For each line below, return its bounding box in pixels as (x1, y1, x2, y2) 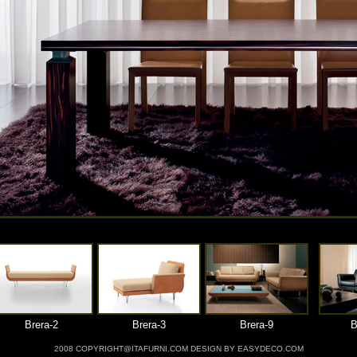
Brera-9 (240, 319, 273, 331)
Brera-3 (131, 319, 166, 331)
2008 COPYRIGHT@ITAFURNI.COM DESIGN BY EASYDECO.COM (53, 344, 304, 353)
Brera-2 (24, 319, 58, 331)
